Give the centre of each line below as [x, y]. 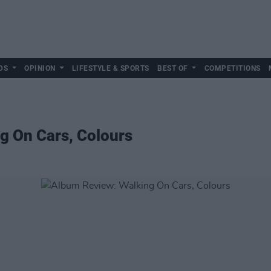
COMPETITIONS [232, 68]
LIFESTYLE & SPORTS [110, 68]
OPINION [40, 68]
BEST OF [173, 68]
